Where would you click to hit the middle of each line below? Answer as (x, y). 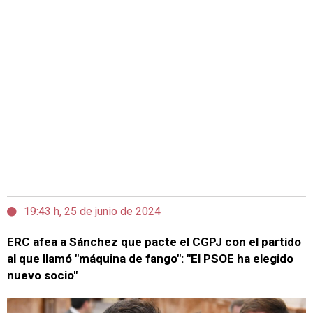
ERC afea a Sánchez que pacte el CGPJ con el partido (154, 242)
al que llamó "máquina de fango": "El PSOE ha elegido (150, 259)
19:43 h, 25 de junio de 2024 (92, 211)
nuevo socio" (42, 275)
